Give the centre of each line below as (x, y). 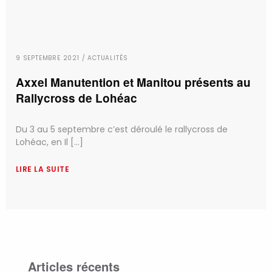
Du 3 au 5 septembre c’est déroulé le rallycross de (122, 129)
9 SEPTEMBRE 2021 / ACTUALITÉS (72, 58)
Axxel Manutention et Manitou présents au (133, 82)
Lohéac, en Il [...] (49, 142)
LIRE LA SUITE (43, 169)
